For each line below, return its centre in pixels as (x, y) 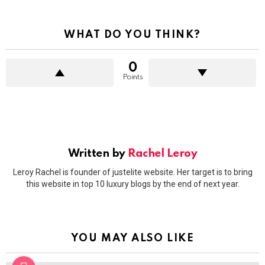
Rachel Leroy (163, 154)
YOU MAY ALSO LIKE (132, 238)
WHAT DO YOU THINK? (132, 35)
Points (132, 77)
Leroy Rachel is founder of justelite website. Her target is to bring (132, 172)
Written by (98, 154)
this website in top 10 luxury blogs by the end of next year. (132, 184)
